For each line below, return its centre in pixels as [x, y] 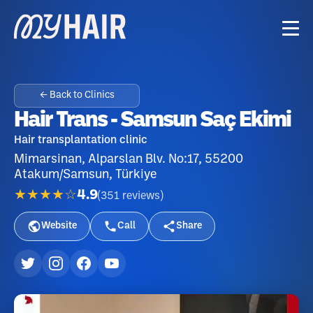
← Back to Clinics [77, 95]
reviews [141, 196]
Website [59, 226]
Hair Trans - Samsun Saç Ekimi [152, 121]
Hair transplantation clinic [81, 140]
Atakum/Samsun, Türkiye [85, 175]
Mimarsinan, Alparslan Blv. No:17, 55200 [129, 159]
